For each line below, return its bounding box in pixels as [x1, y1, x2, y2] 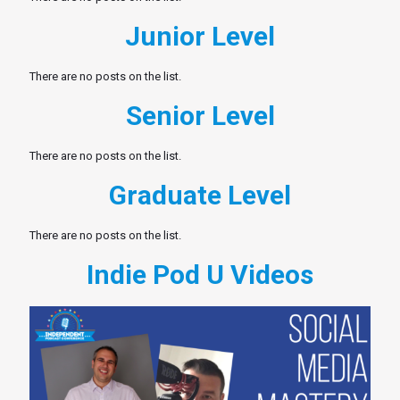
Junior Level [125, 20, 275, 52]
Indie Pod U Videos [87, 258, 313, 290]
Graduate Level [109, 179, 291, 211]
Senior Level [125, 99, 275, 131]
